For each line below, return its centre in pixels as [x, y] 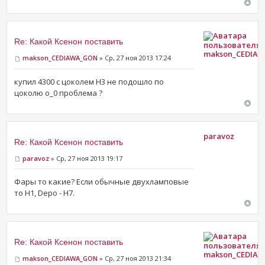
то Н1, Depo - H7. [45, 193]
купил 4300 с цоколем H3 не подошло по [89, 81]
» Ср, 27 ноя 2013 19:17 [86, 158]
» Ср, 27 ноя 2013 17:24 [135, 58]
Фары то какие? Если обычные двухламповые [102, 182]
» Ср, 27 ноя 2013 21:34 [135, 258]
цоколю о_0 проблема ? [59, 93]
